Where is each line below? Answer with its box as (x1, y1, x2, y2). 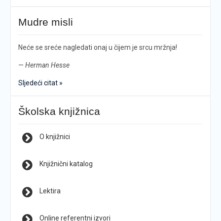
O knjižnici (39, 132, 70, 141)
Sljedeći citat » (18, 78, 63, 87)
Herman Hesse (25, 61, 70, 69)
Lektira (39, 186, 61, 195)
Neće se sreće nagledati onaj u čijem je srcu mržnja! (18, 43, 177, 51)
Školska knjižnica (18, 105, 100, 117)
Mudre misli (18, 16, 73, 28)
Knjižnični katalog (39, 159, 93, 168)
